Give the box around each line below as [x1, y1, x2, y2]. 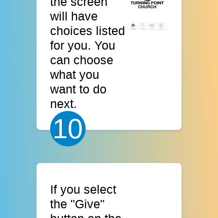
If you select [50, 182, 117, 196]
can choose [50, 53, 114, 67]
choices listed [50, 24, 126, 38]
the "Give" [50, 197, 105, 211]
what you [50, 68, 100, 82]
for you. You [50, 38, 116, 53]
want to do [50, 82, 107, 96]
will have [50, 9, 98, 23]
